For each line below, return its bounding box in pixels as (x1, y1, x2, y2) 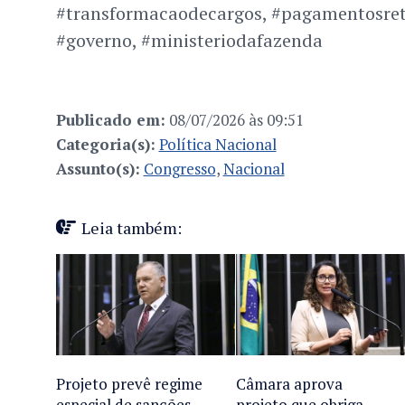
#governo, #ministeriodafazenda (55, 28, 323, 53)
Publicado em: (55, 109, 165, 131)
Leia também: (80, 217, 182, 240)
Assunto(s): (55, 158, 140, 180)
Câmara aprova (236, 373, 344, 395)
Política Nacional (158, 134, 277, 155)
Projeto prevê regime (55, 373, 202, 395)
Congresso (143, 158, 216, 180)
